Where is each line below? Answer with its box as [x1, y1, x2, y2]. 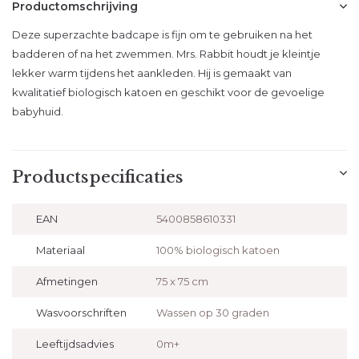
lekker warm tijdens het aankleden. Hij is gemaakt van [12, 67, 292, 79]
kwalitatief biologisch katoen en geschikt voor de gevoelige [12, 86, 325, 99]
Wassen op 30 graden [155, 306, 269, 319]
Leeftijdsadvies [36, 337, 114, 350]
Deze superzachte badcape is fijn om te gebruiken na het [12, 28, 313, 41]
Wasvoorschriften [36, 306, 127, 319]
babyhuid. [12, 105, 66, 118]
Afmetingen [36, 275, 98, 288]
